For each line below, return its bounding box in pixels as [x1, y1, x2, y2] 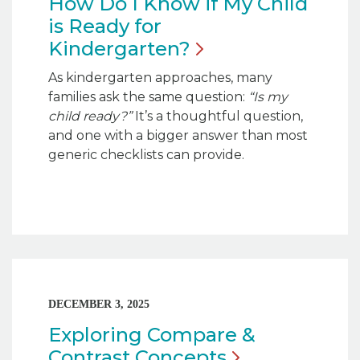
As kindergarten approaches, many [48, 69, 272, 85]
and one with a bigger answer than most [48, 127, 308, 143]
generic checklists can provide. [48, 146, 247, 162]
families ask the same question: [48, 88, 248, 104]
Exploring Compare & [48, 322, 256, 346]
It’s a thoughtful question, [132, 108, 303, 124]
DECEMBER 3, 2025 [48, 297, 149, 310]
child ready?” [48, 108, 132, 124]
